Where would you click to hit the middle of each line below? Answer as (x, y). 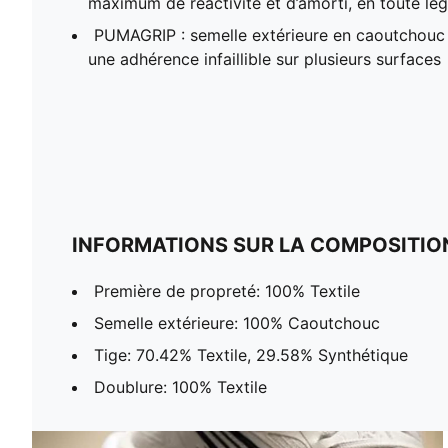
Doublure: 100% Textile (180, 386)
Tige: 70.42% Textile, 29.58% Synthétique (251, 354)
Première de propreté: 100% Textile (227, 290)
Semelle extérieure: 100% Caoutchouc (237, 322)
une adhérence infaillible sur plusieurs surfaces (264, 58)
